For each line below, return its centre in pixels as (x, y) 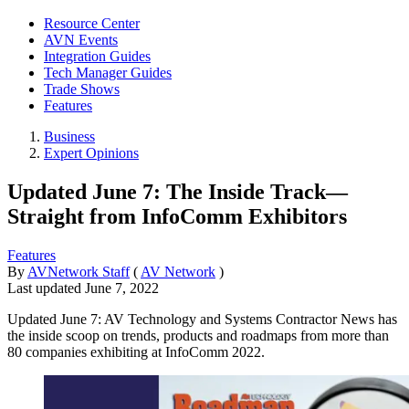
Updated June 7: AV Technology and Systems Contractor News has (202, 319)
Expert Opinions (91, 153)
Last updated (46, 288)
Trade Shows (82, 89)
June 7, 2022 (122, 288)
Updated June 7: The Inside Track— (178, 191)
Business (69, 136)
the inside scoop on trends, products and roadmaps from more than (198, 335)
